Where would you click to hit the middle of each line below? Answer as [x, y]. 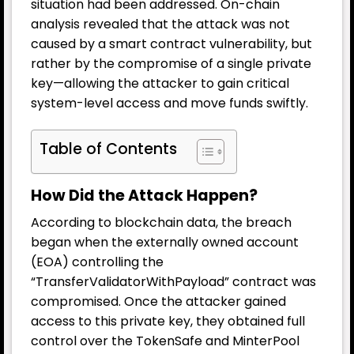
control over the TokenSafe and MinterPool [165, 341]
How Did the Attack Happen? [144, 195]
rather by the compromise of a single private [171, 63]
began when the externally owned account [165, 243]
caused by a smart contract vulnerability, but [171, 43]
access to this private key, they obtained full [168, 322]
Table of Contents [108, 149]
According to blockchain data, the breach [161, 223]
